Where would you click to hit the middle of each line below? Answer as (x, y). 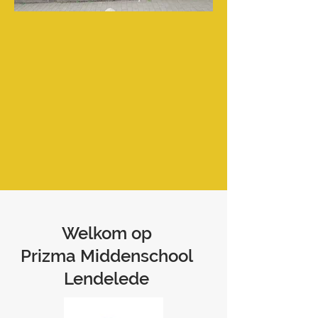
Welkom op (106, 233)
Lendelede (106, 279)
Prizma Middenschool (106, 256)
